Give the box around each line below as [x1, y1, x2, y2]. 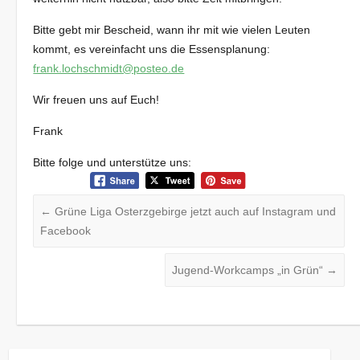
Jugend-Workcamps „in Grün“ [172, 263, 326, 276]
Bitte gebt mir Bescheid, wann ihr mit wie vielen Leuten [33, 23, 311, 37]
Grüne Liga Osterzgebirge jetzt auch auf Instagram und [51, 204, 337, 218]
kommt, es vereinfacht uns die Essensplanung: [33, 43, 271, 56]
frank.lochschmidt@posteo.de [33, 62, 185, 76]
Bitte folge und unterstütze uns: [33, 156, 192, 170]
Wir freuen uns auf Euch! [33, 93, 160, 107]
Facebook [40, 223, 92, 237]
